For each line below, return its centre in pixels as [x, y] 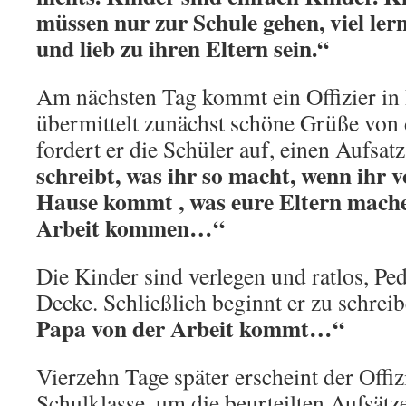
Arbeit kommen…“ [130, 227]
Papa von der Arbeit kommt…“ [190, 328]
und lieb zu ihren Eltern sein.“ [183, 48]
